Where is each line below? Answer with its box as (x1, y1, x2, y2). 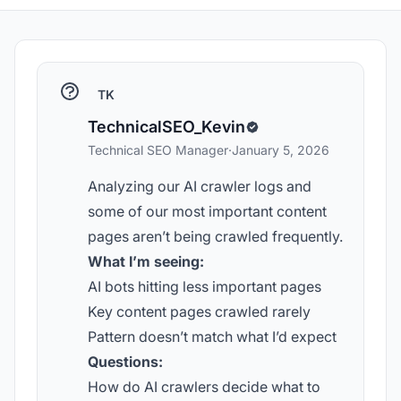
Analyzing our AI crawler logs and (88, 177, 311, 195)
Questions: (88, 353, 163, 371)
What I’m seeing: (88, 252, 204, 270)
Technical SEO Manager (88, 142, 228, 158)
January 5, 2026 (232, 142, 329, 158)
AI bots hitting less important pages (88, 277, 321, 295)
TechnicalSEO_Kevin (88, 117, 245, 136)
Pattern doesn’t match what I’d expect (88, 328, 337, 346)
